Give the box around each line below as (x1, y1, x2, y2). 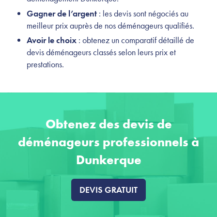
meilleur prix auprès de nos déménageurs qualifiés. (27, 19, 194, 31)
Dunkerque (76, 151, 141, 168)
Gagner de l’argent (27, 7, 97, 19)
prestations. (27, 58, 64, 70)
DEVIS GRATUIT (79, 184, 138, 195)
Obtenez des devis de (45, 115, 172, 132)
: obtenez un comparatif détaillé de (77, 34, 194, 46)
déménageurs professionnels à (18, 133, 199, 150)
